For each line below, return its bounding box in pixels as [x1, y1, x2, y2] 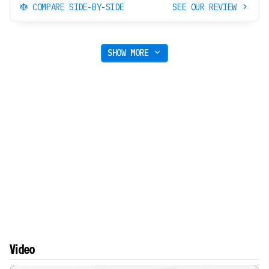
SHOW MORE [107, 47, 154, 59]
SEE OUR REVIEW [172, 1, 241, 13]
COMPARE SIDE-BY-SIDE [28, 1, 124, 13]
